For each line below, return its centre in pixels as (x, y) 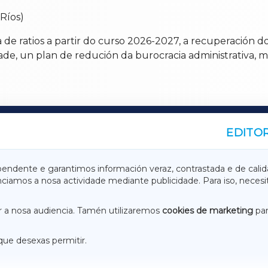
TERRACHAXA (166, 168)
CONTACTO (189, 258)
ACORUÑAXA (165, 183)
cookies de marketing (208, 211)
